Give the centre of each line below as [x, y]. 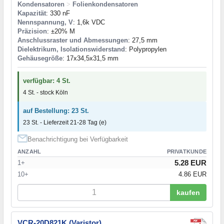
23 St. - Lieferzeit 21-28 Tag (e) [65, 122]
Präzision [32, 31]
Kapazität [32, 13]
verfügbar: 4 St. [47, 80]
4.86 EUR [192, 174]
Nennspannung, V [45, 22]
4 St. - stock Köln [45, 92]
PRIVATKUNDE [186, 151]
